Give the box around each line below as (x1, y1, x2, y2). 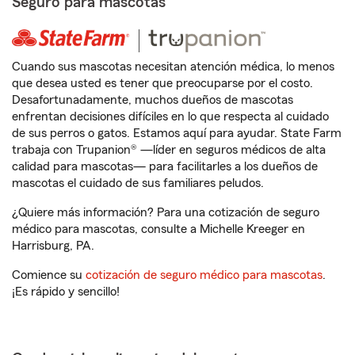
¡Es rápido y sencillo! (12, 285, 120, 298)
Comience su (12, 269, 86, 281)
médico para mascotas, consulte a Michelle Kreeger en (12, 223, 305, 235)
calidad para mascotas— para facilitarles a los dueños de (12, 160, 318, 173)
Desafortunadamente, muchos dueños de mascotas (12, 94, 293, 106)
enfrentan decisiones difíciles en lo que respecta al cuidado (12, 110, 329, 123)
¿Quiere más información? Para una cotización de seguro (12, 206, 319, 219)
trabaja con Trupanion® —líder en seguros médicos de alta (12, 143, 326, 156)
